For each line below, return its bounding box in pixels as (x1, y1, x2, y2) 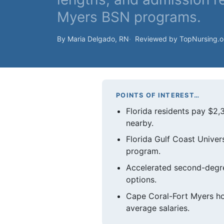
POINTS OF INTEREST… (116, 91, 200, 99)
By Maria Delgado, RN (57, 34, 129, 43)
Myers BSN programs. (57, 8, 201, 25)
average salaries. (126, 202, 189, 213)
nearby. (126, 117, 153, 128)
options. (126, 174, 156, 185)
